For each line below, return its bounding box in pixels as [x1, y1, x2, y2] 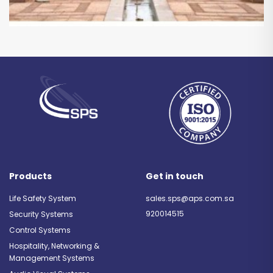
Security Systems [9, 208, 73, 219]
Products [9, 169, 52, 182]
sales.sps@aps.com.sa [146, 193, 234, 204]
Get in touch [146, 169, 204, 182]
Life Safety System [9, 193, 76, 204]
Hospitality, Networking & [9, 240, 99, 251]
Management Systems [9, 252, 94, 263]
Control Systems [9, 224, 71, 235]
